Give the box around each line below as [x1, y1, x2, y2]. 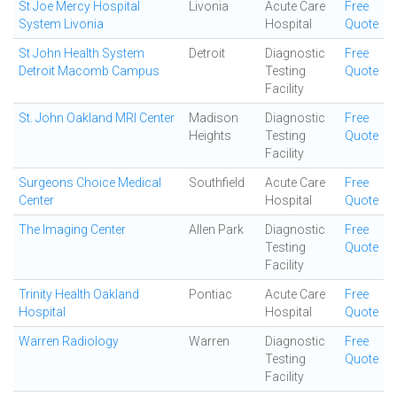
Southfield [189, 175, 245, 190]
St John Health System [19, 46, 144, 60]
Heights [189, 128, 231, 143]
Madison [189, 111, 238, 125]
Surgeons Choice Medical [19, 175, 161, 190]
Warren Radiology [19, 334, 119, 348]
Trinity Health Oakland [19, 287, 139, 301]
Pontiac [189, 287, 232, 301]
